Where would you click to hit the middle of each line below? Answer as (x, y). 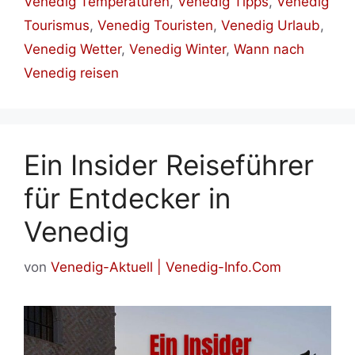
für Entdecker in (127, 198)
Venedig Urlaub (271, 25)
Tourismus (57, 25)
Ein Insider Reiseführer (169, 165)
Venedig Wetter (73, 49)
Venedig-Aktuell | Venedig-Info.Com (166, 267)
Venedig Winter (177, 49)
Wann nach (269, 49)
